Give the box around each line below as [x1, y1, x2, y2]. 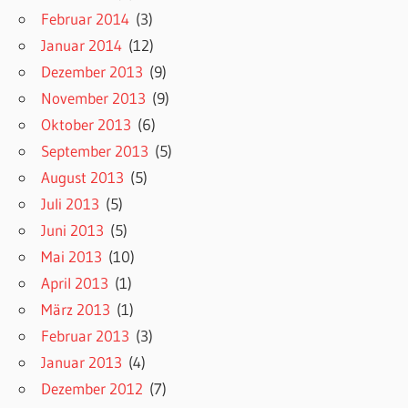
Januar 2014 [41, 36, 123, 56]
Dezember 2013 [41, 62, 144, 82]
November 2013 [41, 88, 147, 108]
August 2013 [41, 168, 125, 188]
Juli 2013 [41, 194, 100, 214]
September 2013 [41, 141, 149, 161]
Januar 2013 [41, 352, 123, 372]
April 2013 [41, 273, 109, 293]
